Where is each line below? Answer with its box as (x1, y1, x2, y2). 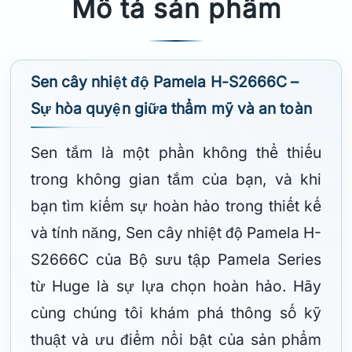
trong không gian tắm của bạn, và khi (30, 169, 322, 189)
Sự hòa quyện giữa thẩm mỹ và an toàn (30, 98, 312, 118)
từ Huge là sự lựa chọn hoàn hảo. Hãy (30, 276, 322, 295)
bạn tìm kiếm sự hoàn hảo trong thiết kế (30, 196, 322, 215)
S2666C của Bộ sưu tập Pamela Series (30, 249, 322, 269)
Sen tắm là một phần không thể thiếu (30, 142, 322, 162)
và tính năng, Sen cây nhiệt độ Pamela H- (30, 222, 322, 242)
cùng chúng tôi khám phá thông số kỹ (30, 302, 322, 322)
